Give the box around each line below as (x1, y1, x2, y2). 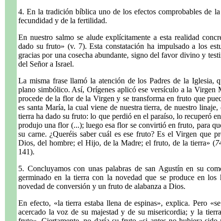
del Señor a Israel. (18, 60, 74, 68)
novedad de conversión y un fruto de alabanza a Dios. (18, 182, 185, 190)
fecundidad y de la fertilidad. (18, 16, 107, 25)
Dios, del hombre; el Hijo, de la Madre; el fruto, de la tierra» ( (18, 139, 215, 147)
